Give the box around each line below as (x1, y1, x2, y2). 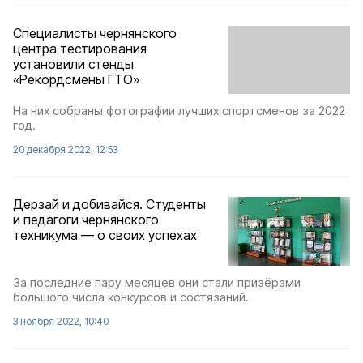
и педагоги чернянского (13, 211, 159, 228)
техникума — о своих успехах (13, 227, 197, 244)
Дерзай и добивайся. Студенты (13, 196, 206, 213)
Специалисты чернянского (13, 25, 177, 41)
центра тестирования (13, 41, 147, 57)
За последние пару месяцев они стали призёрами (13, 274, 301, 290)
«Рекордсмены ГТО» (13, 71, 139, 88)
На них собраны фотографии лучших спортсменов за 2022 (13, 103, 345, 119)
